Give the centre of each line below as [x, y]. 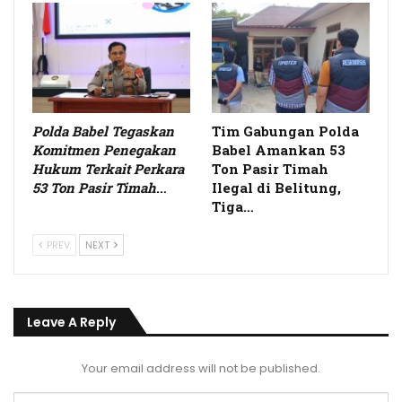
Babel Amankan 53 [279, 150]
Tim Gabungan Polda [285, 131]
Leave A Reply [71, 323]
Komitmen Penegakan [104, 150]
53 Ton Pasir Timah [94, 188]
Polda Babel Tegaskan [103, 131]
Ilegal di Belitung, [276, 188]
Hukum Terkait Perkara [108, 169]
